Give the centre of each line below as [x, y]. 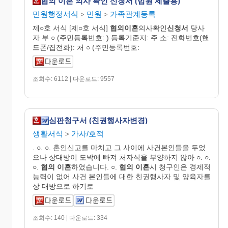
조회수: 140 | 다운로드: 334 [70, 218]
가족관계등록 [133, 14]
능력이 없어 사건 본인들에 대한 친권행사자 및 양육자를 [122, 176]
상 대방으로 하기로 [63, 186]
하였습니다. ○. [95, 167]
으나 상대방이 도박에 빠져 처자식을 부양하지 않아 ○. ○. [122, 157]
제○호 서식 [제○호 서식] [71, 28]
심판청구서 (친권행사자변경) [98, 121]
